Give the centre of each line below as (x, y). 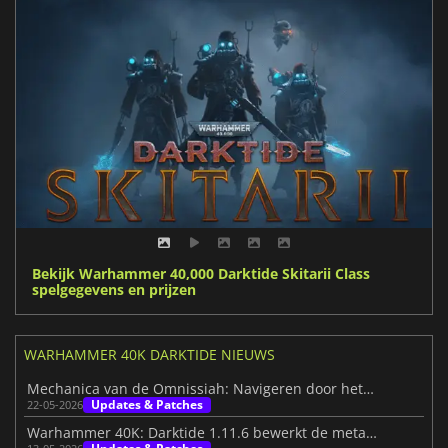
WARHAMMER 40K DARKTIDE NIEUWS (149, 354)
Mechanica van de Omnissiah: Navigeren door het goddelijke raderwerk (369, 388)
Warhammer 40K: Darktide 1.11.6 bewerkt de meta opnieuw (372, 433)
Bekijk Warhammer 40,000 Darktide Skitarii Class (201, 273)
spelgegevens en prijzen (114, 289)
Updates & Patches (147, 404)
